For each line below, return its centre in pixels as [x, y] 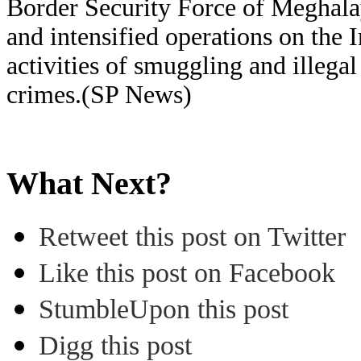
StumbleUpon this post [164, 309]
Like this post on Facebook [187, 273]
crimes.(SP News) [99, 94]
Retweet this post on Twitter [192, 237]
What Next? [89, 183]
